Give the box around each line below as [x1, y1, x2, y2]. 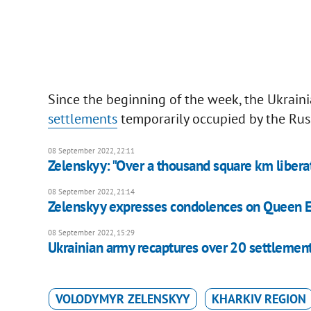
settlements [47, 110, 117, 128]
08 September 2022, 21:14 [47, 187, 135, 197]
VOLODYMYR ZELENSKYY [55, 291, 190, 308]
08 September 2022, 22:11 [47, 146, 135, 156]
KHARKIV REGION [211, 291, 306, 308]
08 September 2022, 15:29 [47, 228, 135, 238]
